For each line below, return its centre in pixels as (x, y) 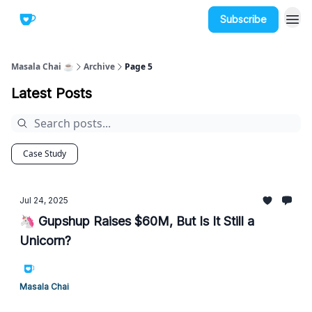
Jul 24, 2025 (44, 200)
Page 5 (139, 67)
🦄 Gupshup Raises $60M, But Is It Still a (137, 221)
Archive (99, 67)
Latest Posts (52, 93)
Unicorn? (45, 241)
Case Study (45, 154)
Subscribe (243, 19)
